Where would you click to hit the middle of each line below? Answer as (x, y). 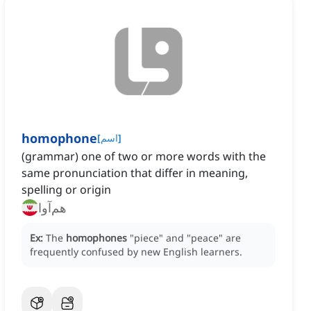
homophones (96, 238)
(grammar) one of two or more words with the (144, 157)
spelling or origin (66, 190)
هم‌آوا (52, 208)
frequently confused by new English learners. (136, 252)
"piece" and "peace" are (185, 238)
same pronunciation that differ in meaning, (135, 173)
